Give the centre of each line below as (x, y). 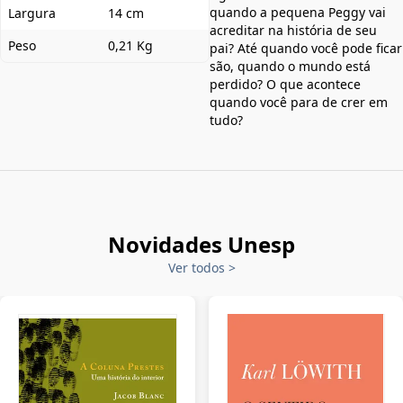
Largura (32, 13)
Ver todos (198, 267)
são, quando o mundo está (290, 66)
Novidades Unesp (201, 244)
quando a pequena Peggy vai (298, 12)
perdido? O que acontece (285, 84)
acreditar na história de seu (293, 30)
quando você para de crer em (299, 102)
